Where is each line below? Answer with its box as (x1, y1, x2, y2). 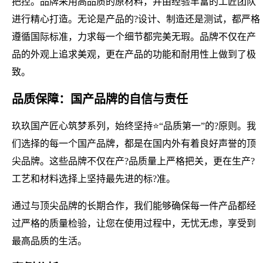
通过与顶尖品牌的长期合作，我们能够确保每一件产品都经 (12, 200, 256, 211)
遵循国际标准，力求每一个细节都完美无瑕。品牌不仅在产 (12, 31, 256, 42)
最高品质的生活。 (12, 235, 87, 246)
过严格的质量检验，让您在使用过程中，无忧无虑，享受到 (12, 218, 256, 228)
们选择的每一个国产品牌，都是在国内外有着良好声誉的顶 (12, 138, 256, 149)
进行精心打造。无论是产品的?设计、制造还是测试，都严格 (12, 14, 260, 24)
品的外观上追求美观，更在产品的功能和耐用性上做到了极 (12, 49, 256, 59)
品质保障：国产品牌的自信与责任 (12, 92, 188, 106)
